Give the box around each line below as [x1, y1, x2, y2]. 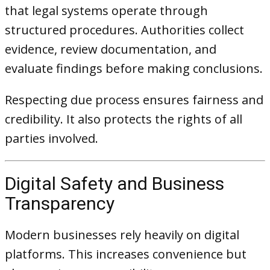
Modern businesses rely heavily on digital [5, 227, 239, 243]
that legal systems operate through [5, 2, 208, 19]
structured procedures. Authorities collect [5, 22, 244, 38]
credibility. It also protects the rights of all [5, 111, 242, 127]
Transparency [5, 193, 115, 214]
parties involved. [5, 130, 98, 146]
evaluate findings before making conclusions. [5, 60, 263, 77]
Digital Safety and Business [5, 173, 224, 194]
